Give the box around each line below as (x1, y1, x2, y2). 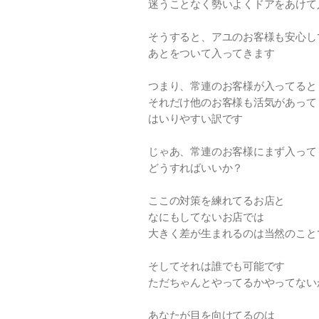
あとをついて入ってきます (148, 47, 275, 61)
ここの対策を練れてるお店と (148, 194, 286, 208)
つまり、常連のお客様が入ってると (148, 80, 317, 93)
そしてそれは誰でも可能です (148, 260, 286, 273)
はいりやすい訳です (148, 113, 244, 126)
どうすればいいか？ (148, 162, 244, 175)
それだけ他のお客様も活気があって (148, 96, 317, 110)
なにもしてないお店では (148, 211, 264, 224)
